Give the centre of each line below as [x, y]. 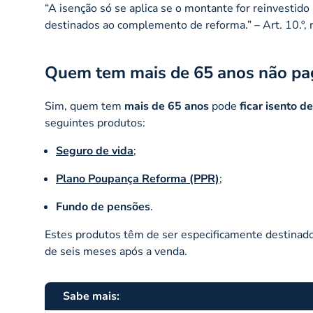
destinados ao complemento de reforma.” [148, 25]
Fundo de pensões [103, 206]
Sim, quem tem [85, 106]
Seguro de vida [95, 151]
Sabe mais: [91, 296]
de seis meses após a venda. [116, 251]
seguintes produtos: [95, 123]
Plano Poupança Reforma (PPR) [138, 179]
